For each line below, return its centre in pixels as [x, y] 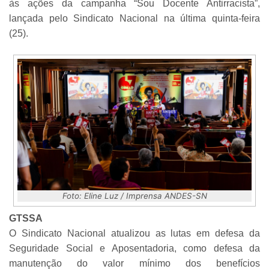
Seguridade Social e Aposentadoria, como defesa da [134, 248]
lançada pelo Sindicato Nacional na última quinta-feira [134, 19]
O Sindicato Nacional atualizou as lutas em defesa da [134, 233]
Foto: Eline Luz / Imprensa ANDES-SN [134, 196]
